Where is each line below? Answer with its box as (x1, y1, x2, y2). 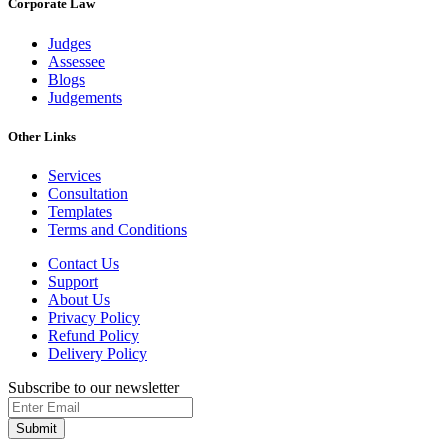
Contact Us (48, 255, 119, 272)
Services (48, 167, 101, 184)
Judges (48, 34, 91, 52)
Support (48, 273, 98, 290)
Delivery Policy (48, 345, 147, 362)
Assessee (48, 52, 105, 70)
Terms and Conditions (48, 221, 187, 238)
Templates (48, 203, 112, 220)
